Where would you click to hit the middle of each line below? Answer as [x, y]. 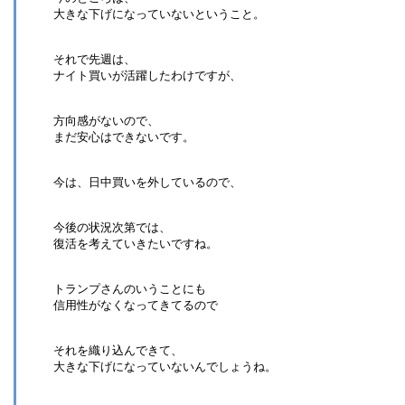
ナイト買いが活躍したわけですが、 [147, 75]
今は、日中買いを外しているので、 [147, 182]
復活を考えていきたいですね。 [136, 243]
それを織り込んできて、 [118, 350]
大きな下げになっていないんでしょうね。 [165, 366]
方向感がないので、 [106, 120]
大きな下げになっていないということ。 [159, 14]
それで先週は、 [94, 59]
